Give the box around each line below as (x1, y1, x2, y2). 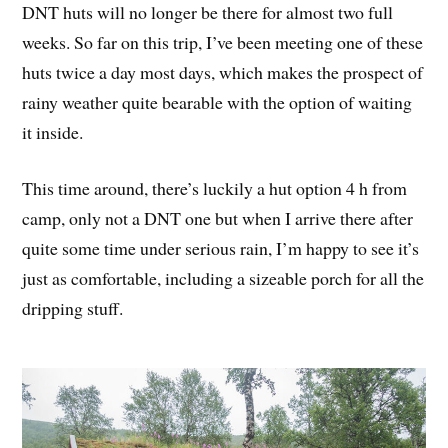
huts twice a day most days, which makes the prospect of (22, 59, 424, 84)
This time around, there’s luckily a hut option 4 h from (22, 176, 408, 201)
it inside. (22, 119, 84, 144)
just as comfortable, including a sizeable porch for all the (22, 266, 425, 291)
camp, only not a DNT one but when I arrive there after (22, 206, 414, 231)
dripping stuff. (22, 296, 124, 321)
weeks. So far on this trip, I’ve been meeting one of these (22, 29, 424, 54)
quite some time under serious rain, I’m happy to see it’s (22, 236, 420, 261)
